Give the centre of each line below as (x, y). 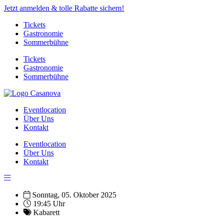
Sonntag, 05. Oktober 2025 (74, 195)
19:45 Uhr (49, 204)
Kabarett (46, 212)
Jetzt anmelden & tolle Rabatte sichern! (64, 8)
